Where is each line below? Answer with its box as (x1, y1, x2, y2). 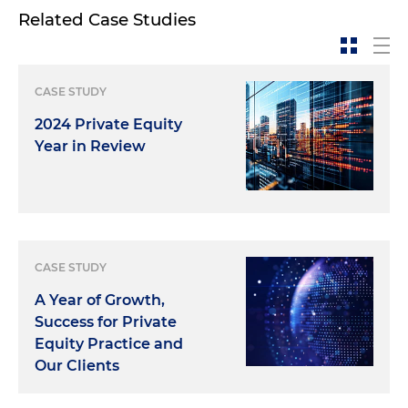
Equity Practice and (35, 335, 183, 353)
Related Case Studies (18, 9, 196, 31)
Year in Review (35, 138, 146, 156)
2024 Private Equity (35, 116, 182, 134)
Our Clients (35, 357, 119, 375)
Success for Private (35, 313, 177, 331)
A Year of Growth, (35, 291, 165, 310)
